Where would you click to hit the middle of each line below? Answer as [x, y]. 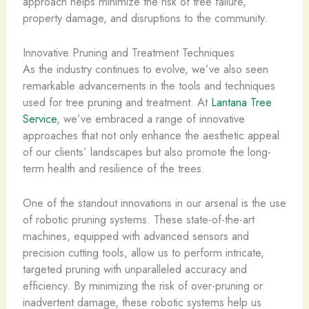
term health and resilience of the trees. [113, 168]
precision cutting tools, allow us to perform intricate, [143, 252]
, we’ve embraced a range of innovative [150, 118]
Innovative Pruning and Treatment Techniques [128, 52]
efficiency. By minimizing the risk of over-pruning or [142, 286]
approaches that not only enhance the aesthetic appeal [151, 135]
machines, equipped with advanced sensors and [136, 236]
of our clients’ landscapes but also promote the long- [147, 151]
